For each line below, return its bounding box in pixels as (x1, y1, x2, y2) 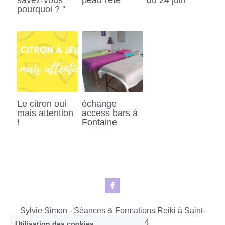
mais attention (17, 107, 73, 118)
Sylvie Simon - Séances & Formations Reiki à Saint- (20, 206, 205, 215)
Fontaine (82, 117, 118, 127)
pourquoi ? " (17, 4, 65, 14)
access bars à (82, 107, 138, 118)
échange (82, 98, 117, 109)
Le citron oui (17, 98, 66, 109)
